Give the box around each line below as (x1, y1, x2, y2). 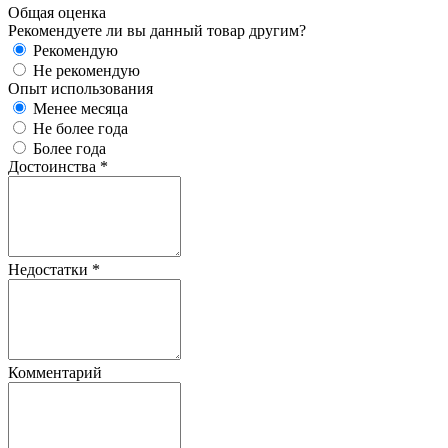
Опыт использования (8, 80, 153, 97)
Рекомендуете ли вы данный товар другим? (8, 22, 306, 39)
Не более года (33, 120, 128, 137)
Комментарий (8, 364, 102, 381)
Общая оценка (8, 4, 106, 21)
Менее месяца (33, 100, 128, 117)
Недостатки (8, 261, 92, 278)
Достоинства (8, 158, 100, 175)
